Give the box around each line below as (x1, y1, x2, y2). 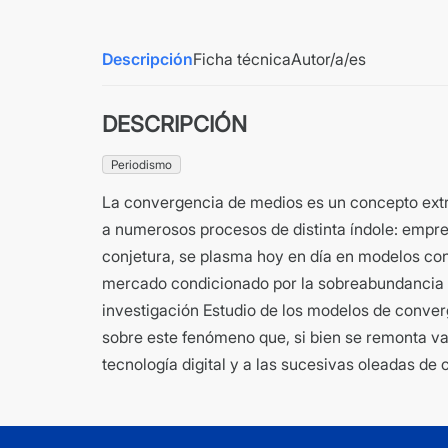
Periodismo (111, 157, 172, 173)
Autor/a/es (291, 49, 366, 70)
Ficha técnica (193, 49, 291, 70)
